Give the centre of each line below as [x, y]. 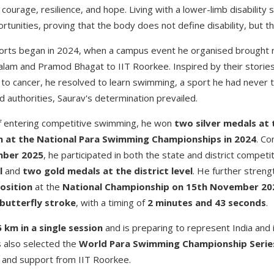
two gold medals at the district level [108, 171]
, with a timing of [112, 203]
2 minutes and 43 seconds [207, 203]
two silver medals [217, 123]
